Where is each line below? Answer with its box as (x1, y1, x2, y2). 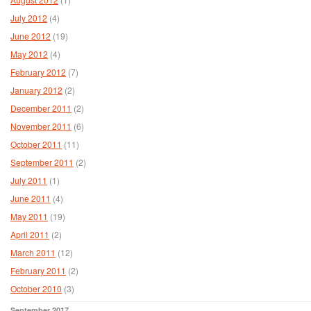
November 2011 (10, 119, 72, 132)
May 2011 (10, 210, 48, 222)
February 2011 (10, 264, 66, 276)
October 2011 (10, 137, 62, 150)
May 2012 (10, 47, 48, 60)
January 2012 (10, 83, 62, 96)
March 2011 (10, 246, 56, 258)
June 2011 (10, 192, 51, 204)
